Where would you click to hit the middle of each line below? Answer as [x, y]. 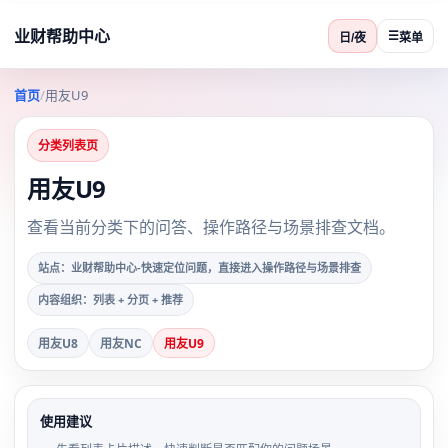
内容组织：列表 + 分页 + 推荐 [110, 299]
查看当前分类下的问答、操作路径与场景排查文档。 [211, 227]
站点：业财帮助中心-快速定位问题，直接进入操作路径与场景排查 [199, 267]
